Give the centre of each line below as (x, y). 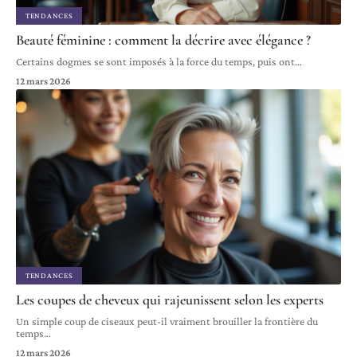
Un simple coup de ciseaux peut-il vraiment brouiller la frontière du (167, 321)
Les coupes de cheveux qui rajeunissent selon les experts (170, 299)
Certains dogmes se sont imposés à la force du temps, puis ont (155, 62)
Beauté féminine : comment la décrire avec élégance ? (163, 40)
